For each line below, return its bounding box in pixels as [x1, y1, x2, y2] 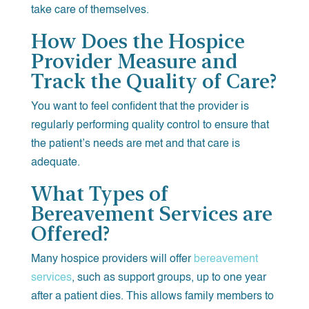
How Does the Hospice [30, 28, 245, 53]
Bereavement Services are [30, 201, 272, 226]
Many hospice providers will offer [30, 253, 194, 265]
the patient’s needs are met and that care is [30, 138, 240, 150]
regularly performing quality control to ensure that [30, 119, 269, 131]
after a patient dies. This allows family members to [30, 290, 274, 302]
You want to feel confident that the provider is [30, 101, 249, 112]
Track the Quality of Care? [30, 68, 277, 93]
